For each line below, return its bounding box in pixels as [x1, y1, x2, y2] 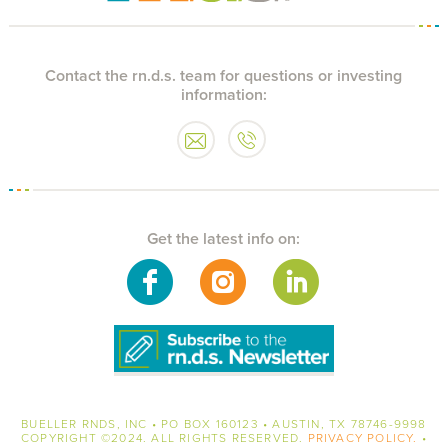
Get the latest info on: [147, 228, 301, 249]
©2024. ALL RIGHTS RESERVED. [100, 430, 308, 445]
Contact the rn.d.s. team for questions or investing [45, 65, 403, 86]
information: [180, 84, 267, 105]
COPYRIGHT [20, 430, 101, 445]
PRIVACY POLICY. [307, 430, 418, 445]
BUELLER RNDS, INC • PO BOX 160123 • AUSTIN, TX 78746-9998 [21, 416, 427, 431]
